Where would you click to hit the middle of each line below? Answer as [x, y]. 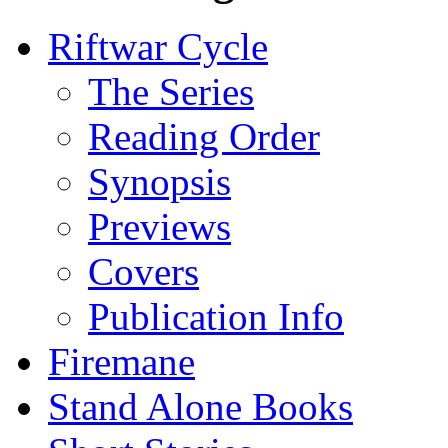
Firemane [121, 362]
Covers [143, 272]
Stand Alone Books [200, 407]
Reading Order [204, 137]
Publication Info [216, 317]
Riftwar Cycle [158, 47]
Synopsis [159, 182]
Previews [159, 227]
